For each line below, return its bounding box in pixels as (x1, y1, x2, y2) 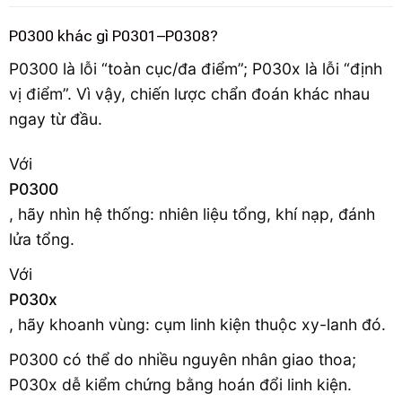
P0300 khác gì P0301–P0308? (9, 26, 218, 45)
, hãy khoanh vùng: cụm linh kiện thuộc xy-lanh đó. (9, 315, 386, 334)
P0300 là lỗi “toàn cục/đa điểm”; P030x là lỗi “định (9, 58, 382, 78)
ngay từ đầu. (9, 109, 102, 128)
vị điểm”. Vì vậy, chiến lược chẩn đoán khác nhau (9, 83, 370, 103)
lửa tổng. (9, 230, 74, 249)
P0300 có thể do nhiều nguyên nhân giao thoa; (9, 349, 356, 369)
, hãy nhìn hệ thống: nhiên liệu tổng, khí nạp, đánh (9, 205, 375, 224)
